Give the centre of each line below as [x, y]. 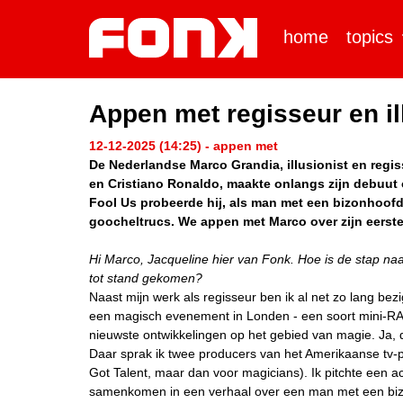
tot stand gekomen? [146, 278]
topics [370, 37]
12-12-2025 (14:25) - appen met [184, 146]
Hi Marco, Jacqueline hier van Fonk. [193, 259]
